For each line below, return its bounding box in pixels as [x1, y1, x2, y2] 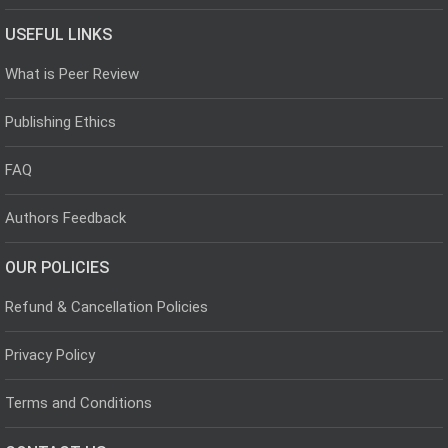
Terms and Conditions [5, 393, 152, 412]
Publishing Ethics [5, 112, 116, 131]
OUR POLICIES [5, 257, 109, 277]
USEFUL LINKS [5, 24, 112, 44]
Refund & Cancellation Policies [5, 297, 208, 316]
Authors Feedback [5, 208, 126, 227]
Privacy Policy [5, 345, 95, 364]
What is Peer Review [5, 64, 139, 83]
